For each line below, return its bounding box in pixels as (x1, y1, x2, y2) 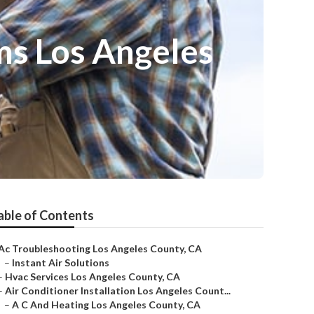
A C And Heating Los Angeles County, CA (12, 299, 200, 310)
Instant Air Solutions (12, 257, 109, 268)
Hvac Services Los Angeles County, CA (5, 271, 180, 282)
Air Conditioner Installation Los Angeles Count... (5, 285, 231, 296)
